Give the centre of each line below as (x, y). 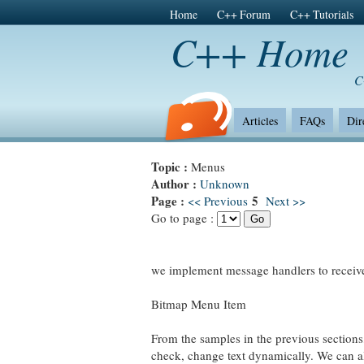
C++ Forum (243, 15)
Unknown (225, 184)
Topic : (171, 167)
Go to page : (184, 218)
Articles (260, 120)
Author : (175, 184)
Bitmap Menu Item (199, 304)
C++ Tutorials (321, 15)
